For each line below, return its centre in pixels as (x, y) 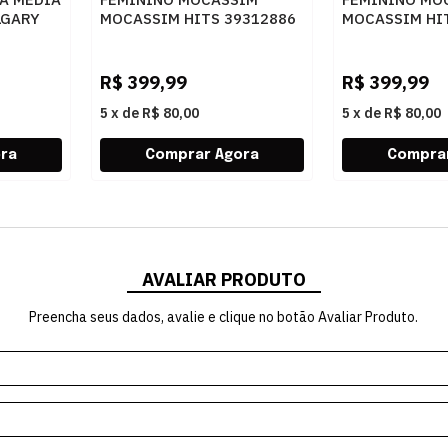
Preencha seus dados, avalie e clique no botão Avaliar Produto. (224, 317)
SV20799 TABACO (163, 38)
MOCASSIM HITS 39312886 (198, 19)
